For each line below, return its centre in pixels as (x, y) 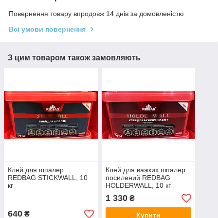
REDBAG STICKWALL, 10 (48, 178)
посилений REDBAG (138, 178)
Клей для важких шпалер (145, 170)
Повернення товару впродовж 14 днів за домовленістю (96, 13)
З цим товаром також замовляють (74, 57)
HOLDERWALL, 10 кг (138, 186)
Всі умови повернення (47, 29)
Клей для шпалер (36, 170)
